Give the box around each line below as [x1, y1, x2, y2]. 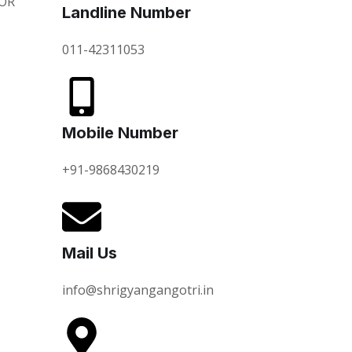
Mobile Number [61, 123, 178, 142]
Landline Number [61, 3, 191, 22]
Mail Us [61, 244, 117, 262]
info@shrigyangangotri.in [61, 281, 214, 299]
